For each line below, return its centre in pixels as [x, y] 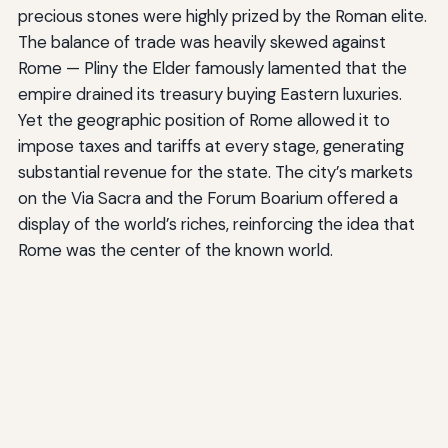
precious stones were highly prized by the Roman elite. [222, 15]
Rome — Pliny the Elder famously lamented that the [212, 67]
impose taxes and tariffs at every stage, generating [210, 145]
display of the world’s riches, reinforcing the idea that [216, 223]
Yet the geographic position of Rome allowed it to [203, 119]
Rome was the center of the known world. [175, 249]
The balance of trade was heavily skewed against [201, 41]
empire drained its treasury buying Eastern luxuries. [209, 93]
